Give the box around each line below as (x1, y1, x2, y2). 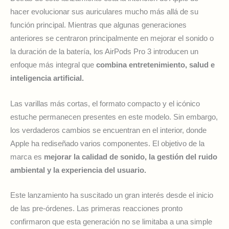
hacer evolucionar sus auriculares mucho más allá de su (10, 8, 198, 16)
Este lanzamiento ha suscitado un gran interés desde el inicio (10, 191, 213, 199)
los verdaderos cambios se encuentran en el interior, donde (10, 126, 207, 134)
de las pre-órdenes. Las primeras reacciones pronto (10, 204, 182, 213)
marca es (10, 152, 44, 161)
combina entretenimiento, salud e (96, 61, 215, 70)
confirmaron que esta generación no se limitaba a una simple (10, 217, 212, 226)
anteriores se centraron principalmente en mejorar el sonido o (10, 34, 214, 43)
